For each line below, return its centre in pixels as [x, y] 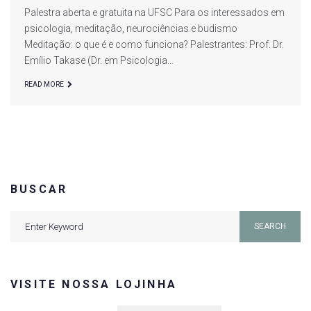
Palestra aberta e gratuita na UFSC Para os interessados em [154, 12]
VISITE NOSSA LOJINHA [94, 284]
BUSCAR [39, 189]
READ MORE [44, 84]
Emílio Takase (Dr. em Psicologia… [99, 60]
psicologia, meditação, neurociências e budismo [131, 28]
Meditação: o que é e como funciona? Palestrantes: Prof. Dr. [154, 44]
